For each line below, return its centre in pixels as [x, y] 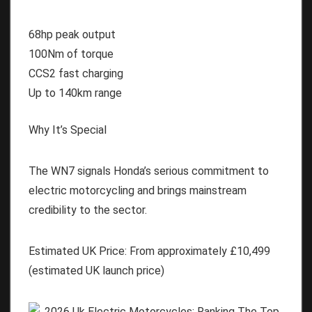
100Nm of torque [71, 54]
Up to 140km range [75, 93]
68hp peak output [72, 34]
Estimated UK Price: [78, 251]
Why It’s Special [68, 130]
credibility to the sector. [88, 210]
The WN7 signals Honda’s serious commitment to [149, 171]
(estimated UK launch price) [96, 270]
